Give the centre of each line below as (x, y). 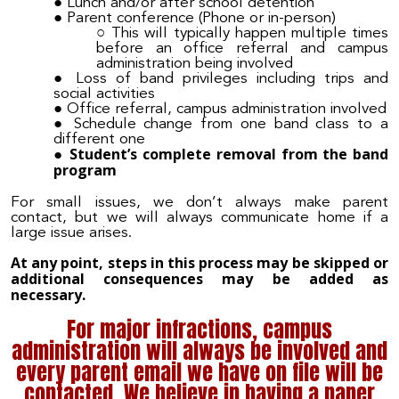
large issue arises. (71, 232)
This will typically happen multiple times (250, 34)
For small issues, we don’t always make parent (199, 202)
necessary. (48, 295)
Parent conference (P (139, 19)
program (85, 171)
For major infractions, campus (199, 330)
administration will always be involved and (199, 351)
